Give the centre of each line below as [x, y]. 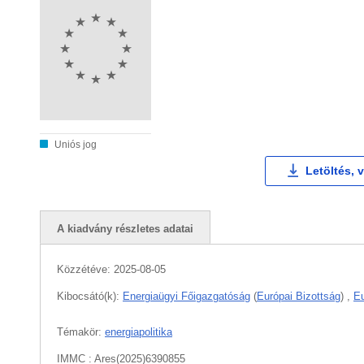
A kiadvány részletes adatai [125, 229]
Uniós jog [74, 145]
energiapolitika [139, 332]
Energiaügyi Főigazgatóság [186, 296]
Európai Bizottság [299, 296]
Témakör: [81, 332]
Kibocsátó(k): [90, 296]
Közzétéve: [85, 269]
